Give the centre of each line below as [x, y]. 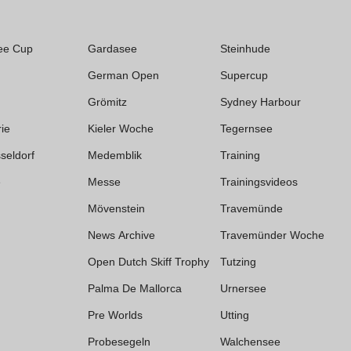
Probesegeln [119, 341]
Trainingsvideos [259, 181]
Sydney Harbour [261, 101]
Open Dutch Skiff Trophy [148, 261]
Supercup [244, 75]
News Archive [121, 235]
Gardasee [112, 48]
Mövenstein [116, 208]
